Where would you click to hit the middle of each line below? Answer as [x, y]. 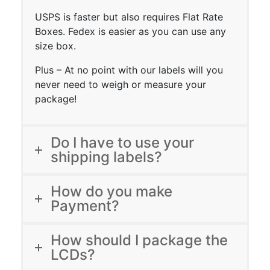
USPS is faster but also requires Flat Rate [129, 17]
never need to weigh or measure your [121, 85]
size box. [55, 46]
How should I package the [139, 240]
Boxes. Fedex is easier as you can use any [130, 32]
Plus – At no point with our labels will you [129, 70]
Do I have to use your [122, 143]
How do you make [111, 192]
